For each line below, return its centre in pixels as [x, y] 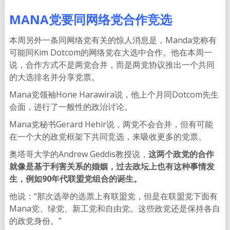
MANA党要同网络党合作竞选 [90, 20]
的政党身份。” [35, 221]
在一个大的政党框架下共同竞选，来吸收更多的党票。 [108, 137]
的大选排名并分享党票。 [54, 77]
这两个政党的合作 [181, 154]
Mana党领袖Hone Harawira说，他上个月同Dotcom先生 [114, 95]
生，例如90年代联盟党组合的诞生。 [75, 179]
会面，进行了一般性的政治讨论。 [71, 107]
